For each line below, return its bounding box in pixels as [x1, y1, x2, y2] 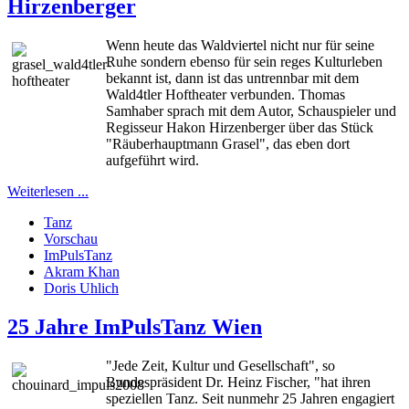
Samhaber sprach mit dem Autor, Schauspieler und [106, 103, 396, 120]
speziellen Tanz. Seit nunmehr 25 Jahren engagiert [106, 391, 394, 406]
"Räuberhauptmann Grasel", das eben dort [106, 136, 350, 152]
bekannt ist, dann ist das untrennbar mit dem [106, 70, 359, 87]
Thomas [299, 87, 345, 103]
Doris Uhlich [44, 280, 119, 297]
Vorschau [44, 231, 98, 247]
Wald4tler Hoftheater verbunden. [106, 87, 299, 103]
